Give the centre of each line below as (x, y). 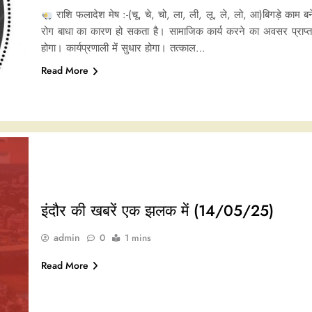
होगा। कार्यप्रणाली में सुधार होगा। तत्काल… (123, 48)
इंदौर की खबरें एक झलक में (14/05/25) (157, 210)
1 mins (138, 237)
